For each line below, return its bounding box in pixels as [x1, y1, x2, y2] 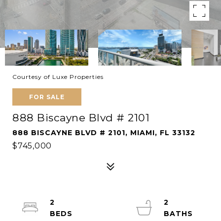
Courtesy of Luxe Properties [12, 73, 104, 80]
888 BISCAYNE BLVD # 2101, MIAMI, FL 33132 [12, 128, 195, 137]
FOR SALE [29, 93, 65, 101]
